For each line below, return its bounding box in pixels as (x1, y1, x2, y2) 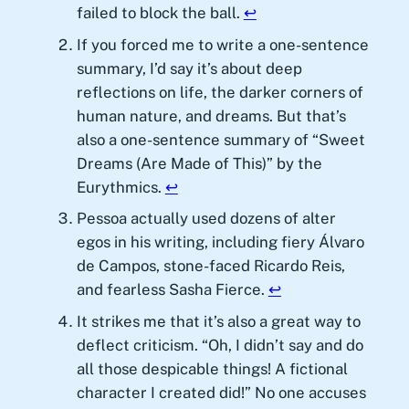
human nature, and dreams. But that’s (76, 106, 346, 125)
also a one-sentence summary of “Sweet (76, 130, 365, 149)
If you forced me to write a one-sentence (76, 35, 369, 54)
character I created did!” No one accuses (76, 383, 366, 402)
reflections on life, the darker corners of (76, 82, 363, 101)
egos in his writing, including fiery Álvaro (76, 233, 364, 252)
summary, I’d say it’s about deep (76, 58, 302, 78)
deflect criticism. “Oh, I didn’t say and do (76, 335, 363, 354)
